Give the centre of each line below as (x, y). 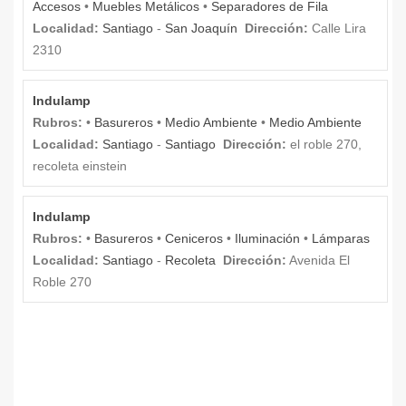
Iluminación (267, 238)
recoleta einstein (80, 165)
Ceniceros (194, 238)
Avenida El (318, 260)
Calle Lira (337, 28)
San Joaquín (201, 28)
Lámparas (341, 238)
